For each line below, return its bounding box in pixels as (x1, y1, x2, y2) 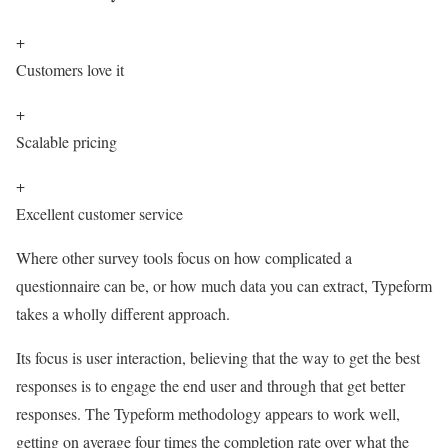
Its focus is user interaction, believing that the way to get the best (16, 347, 420, 369)
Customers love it (16, 59, 124, 81)
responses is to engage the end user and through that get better (16, 375, 405, 397)
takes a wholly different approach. (16, 303, 230, 325)
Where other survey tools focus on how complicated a (16, 247, 352, 269)
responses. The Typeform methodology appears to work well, (16, 403, 400, 425)
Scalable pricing (16, 131, 117, 153)
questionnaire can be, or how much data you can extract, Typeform (16, 275, 432, 297)
